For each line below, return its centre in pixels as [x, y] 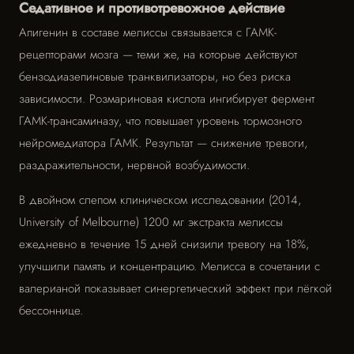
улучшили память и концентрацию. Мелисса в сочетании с [169, 266]
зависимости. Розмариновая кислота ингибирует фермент [167, 99]
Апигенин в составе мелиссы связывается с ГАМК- [148, 32]
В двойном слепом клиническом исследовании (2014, [160, 200]
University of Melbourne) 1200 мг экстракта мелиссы [151, 222]
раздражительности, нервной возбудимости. [134, 165]
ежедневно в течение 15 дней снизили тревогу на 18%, [164, 244]
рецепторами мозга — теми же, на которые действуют [158, 55]
